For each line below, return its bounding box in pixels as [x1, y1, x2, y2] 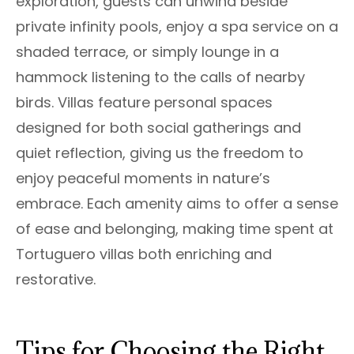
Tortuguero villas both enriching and [16, 243, 272, 264]
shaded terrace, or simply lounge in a [16, 41, 279, 62]
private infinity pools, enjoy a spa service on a [16, 16, 338, 36]
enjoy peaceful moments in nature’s [16, 168, 270, 188]
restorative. [16, 269, 96, 289]
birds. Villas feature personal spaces [16, 92, 273, 112]
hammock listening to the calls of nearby [16, 66, 305, 87]
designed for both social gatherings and [16, 117, 301, 137]
